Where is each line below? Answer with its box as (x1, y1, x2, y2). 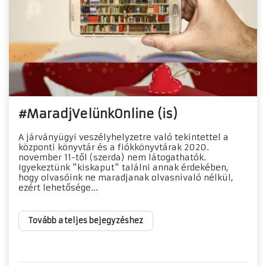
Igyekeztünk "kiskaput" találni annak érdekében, (18, 161, 229, 173)
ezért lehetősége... (18, 182, 98, 193)
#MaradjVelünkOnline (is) (18, 106, 178, 121)
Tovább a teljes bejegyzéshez (28, 215, 143, 226)
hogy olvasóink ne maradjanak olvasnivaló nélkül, (18, 172, 233, 183)
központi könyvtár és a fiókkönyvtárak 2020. (18, 141, 209, 153)
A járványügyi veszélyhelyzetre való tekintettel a (18, 131, 229, 142)
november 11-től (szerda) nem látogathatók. (18, 151, 206, 163)
